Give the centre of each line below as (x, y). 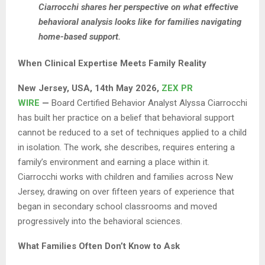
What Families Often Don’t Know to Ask (99, 246)
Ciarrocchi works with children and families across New (125, 177)
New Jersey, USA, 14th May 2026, (90, 88)
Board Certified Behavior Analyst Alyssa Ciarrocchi (149, 103)
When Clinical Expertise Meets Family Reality (112, 64)
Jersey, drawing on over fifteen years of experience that (126, 192)
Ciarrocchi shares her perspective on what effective (138, 7)
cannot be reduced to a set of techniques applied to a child (132, 133)
